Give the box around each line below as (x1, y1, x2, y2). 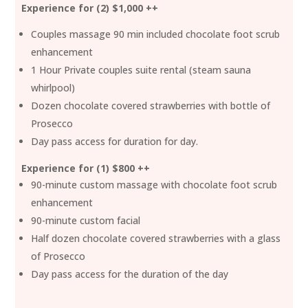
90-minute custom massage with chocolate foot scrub (31, 177, 278, 191)
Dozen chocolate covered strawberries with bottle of (31, 98, 271, 112)
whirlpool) (31, 80, 76, 94)
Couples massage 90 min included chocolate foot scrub (31, 27, 280, 41)
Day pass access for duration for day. (31, 134, 199, 148)
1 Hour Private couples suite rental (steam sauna (31, 63, 252, 76)
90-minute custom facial (31, 213, 141, 227)
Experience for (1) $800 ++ (21, 161, 151, 175)
